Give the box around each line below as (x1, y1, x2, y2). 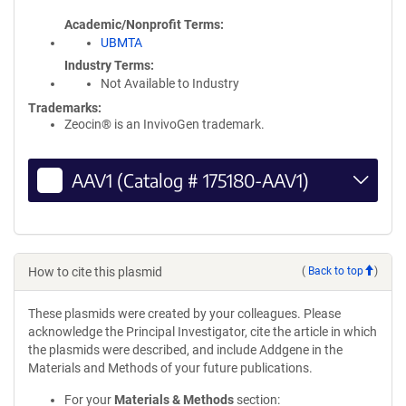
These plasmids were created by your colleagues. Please (28, 305, 341, 321)
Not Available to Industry (101, 76, 239, 91)
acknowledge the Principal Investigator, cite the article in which (28, 324, 377, 339)
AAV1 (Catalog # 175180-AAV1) (72, 168, 309, 191)
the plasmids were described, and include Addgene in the (28, 342, 343, 357)
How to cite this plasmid (28, 264, 162, 279)
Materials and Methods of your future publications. (28, 360, 313, 375)
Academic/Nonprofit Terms (64, 17, 220, 32)
